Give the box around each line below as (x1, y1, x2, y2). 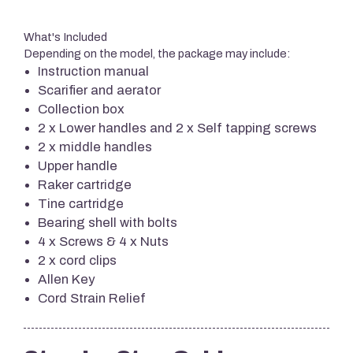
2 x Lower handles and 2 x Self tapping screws (38, 121, 317, 135)
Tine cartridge (38, 196, 124, 210)
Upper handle (38, 158, 117, 173)
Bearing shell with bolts (38, 215, 177, 229)
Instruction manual (38, 64, 149, 78)
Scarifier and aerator (38, 83, 161, 97)
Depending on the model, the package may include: (24, 47, 290, 60)
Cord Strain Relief (38, 291, 146, 305)
